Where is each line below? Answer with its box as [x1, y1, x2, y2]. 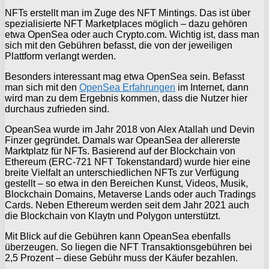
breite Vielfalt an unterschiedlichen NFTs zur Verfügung [5, 168, 239, 178]
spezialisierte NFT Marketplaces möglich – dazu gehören [5, 19, 247, 29]
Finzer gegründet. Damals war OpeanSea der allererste [5, 135, 240, 146]
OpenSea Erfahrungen [79, 82, 175, 93]
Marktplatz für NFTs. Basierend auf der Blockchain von [5, 146, 235, 157]
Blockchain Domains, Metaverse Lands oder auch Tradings [5, 189, 256, 200]
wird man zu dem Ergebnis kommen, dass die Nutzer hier [5, 93, 247, 104]
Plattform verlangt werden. [5, 51, 116, 62]
